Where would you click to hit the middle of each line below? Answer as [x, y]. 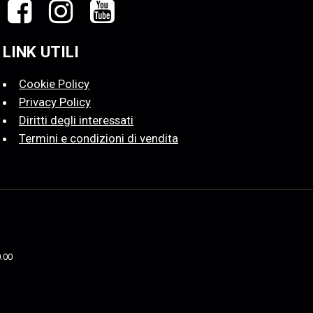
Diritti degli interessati [77, 120]
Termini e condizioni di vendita [99, 138]
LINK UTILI [41, 51]
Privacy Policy [55, 102]
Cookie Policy [54, 83]
